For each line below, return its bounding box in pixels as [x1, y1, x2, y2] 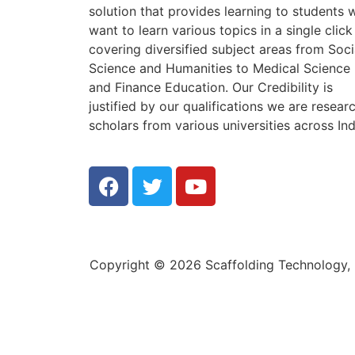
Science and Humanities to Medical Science [89, 60, 350, 76]
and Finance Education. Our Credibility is [89, 79, 333, 95]
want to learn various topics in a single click [89, 22, 353, 38]
